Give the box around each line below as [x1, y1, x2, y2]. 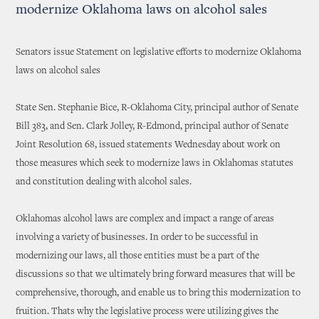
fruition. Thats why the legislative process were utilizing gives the [16, 307, 279, 317]
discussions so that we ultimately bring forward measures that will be [16, 270, 296, 280]
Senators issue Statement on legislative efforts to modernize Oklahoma [16, 48, 302, 58]
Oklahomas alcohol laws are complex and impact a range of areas [16, 214, 275, 224]
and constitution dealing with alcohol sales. [16, 177, 192, 187]
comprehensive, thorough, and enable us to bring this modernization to [16, 288, 301, 298]
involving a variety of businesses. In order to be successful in [16, 233, 259, 243]
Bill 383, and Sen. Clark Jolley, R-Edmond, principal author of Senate [16, 122, 289, 132]
